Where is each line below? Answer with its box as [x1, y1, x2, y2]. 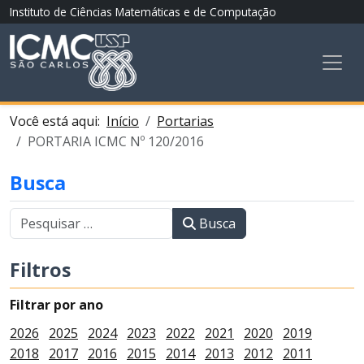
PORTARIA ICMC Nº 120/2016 [28, 132, 204, 150]
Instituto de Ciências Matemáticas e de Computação [10, 4, 276, 19]
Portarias [157, 112, 214, 130]
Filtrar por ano [10, 296, 103, 314]
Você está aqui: [10, 112, 106, 130]
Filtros [10, 257, 71, 283]
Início [106, 112, 139, 130]
